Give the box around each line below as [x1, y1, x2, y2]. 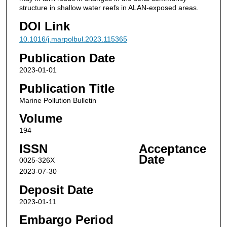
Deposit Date [19, 182, 93, 197]
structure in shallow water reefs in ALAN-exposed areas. [19, 3, 199, 12]
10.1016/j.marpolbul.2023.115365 [19, 34, 127, 43]
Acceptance [138, 142, 206, 156]
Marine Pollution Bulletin [19, 96, 96, 104]
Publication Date [19, 51, 115, 65]
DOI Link [19, 19, 70, 33]
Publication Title [19, 81, 115, 95]
